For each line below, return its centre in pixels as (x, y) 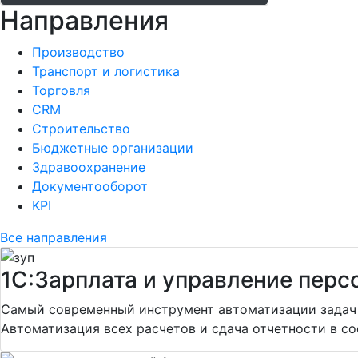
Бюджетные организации (113, 147)
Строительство (81, 128)
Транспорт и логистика (106, 71)
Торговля (61, 90)
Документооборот (90, 186)
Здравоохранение (89, 167)
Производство (78, 52)
